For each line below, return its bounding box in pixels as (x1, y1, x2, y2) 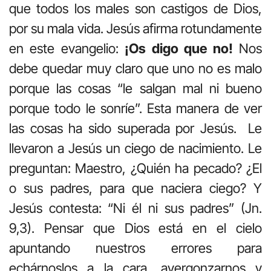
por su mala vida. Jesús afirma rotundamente (9, 20, 262, 36)
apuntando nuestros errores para (9, 240, 262, 256)
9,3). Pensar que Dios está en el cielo (9, 220, 262, 236)
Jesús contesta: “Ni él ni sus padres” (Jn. (9, 200, 262, 216)
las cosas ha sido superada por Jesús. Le (9, 120, 262, 136)
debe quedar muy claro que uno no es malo (9, 60, 262, 76)
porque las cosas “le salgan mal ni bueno (9, 80, 262, 96)
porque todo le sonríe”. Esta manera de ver (9, 100, 262, 116)
